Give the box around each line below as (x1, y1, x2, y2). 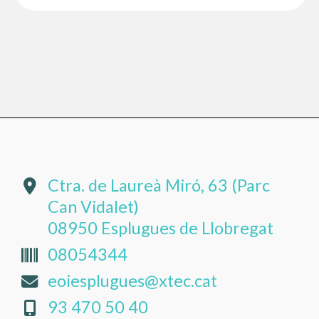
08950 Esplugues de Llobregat (48, 218, 273, 239)
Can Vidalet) (48, 197, 139, 217)
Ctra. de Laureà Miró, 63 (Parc (48, 175, 270, 196)
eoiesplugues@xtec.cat (48, 271, 217, 291)
